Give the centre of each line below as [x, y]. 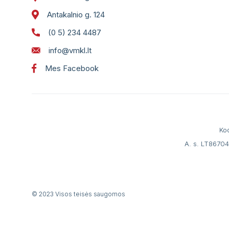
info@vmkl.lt [70, 50]
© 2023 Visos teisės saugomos [78, 194]
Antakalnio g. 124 [76, 15]
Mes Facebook [72, 68]
